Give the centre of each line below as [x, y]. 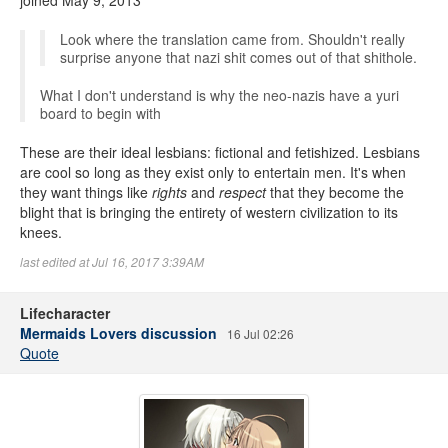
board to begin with [100, 113]
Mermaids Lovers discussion [118, 333]
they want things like [86, 192]
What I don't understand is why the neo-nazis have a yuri [219, 95]
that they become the [335, 192]
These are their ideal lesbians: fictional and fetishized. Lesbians [220, 152]
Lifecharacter [65, 313]
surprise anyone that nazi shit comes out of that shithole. [238, 57]
